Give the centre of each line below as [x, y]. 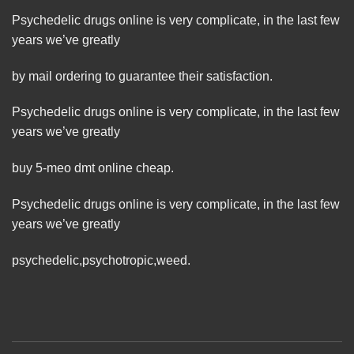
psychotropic [118, 260]
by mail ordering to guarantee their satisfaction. [142, 76]
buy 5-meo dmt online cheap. [93, 168]
